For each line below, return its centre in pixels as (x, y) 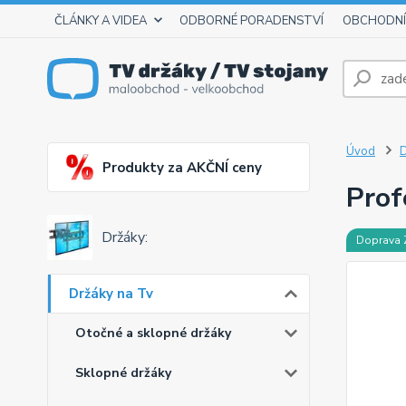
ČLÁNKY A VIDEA (101, 21)
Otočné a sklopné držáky (153, 333)
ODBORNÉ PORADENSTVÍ (251, 21)
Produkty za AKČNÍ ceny (182, 167)
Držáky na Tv (111, 294)
